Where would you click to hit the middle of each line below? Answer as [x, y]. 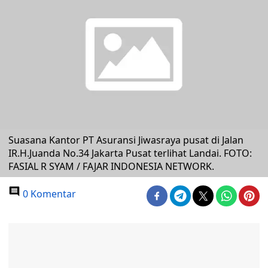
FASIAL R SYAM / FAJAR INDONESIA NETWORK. [111, 166]
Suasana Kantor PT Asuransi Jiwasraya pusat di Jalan [126, 140]
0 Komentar [48, 194]
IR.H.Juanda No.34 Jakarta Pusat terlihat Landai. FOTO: [130, 153]
